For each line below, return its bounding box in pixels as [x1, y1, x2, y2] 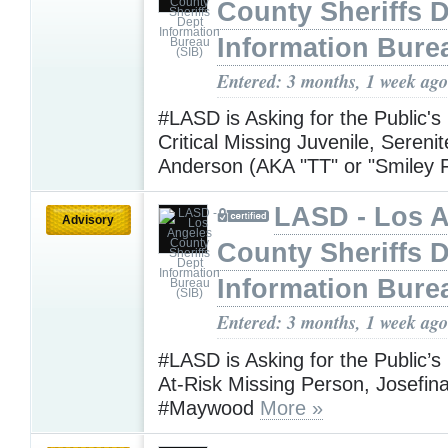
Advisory [62, 213, 114, 228]
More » [260, 396, 323, 419]
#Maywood [158, 396, 260, 419]
